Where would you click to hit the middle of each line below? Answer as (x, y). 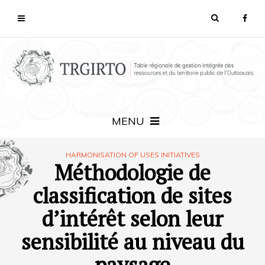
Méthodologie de (132, 172)
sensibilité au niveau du (132, 241)
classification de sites (132, 195)
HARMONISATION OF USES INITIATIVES (132, 154)
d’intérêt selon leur (132, 218)
